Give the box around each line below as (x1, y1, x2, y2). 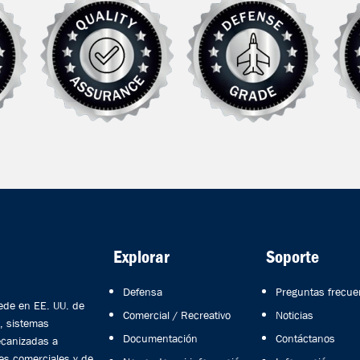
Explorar (113, 246, 170, 268)
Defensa (123, 284, 162, 299)
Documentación (123, 331, 198, 346)
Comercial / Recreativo (123, 308, 231, 323)
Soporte (266, 246, 319, 268)
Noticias (276, 308, 313, 323)
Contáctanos (276, 331, 335, 346)
